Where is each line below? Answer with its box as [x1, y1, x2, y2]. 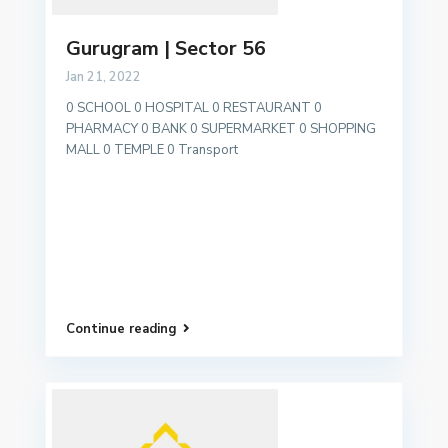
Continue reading [66, 320, 178, 339]
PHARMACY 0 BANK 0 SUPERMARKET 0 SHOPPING [66, 120, 377, 139]
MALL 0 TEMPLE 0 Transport [66, 141, 239, 160]
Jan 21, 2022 [66, 68, 142, 87]
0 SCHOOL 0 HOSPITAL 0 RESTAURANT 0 [66, 99, 323, 118]
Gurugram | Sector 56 [66, 35, 267, 63]
